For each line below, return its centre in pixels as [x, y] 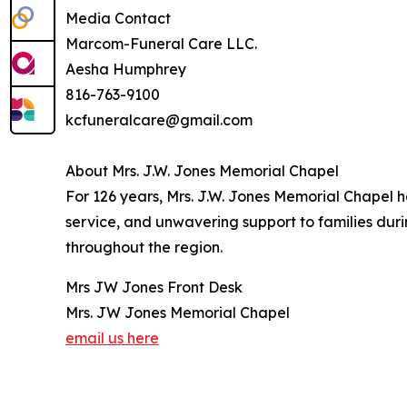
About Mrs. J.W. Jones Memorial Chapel [202, 170]
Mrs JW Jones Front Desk [154, 287]
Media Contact [118, 18]
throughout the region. [144, 247]
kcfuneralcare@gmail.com [159, 119]
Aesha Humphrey [126, 69]
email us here [112, 338]
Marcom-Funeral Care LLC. [161, 43]
